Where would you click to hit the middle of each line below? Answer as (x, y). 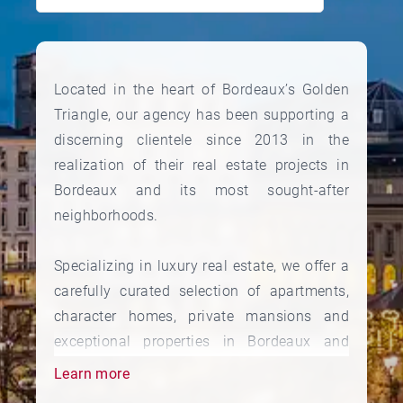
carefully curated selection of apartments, (201, 291)
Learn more (92, 374)
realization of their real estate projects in (201, 166)
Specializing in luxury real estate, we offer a (201, 266)
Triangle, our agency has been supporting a (201, 115)
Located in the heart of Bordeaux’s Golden (201, 90)
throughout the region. (128, 367)
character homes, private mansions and (201, 317)
